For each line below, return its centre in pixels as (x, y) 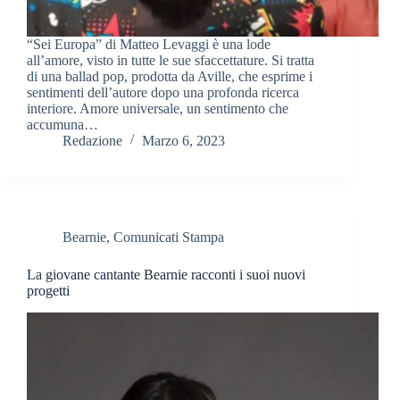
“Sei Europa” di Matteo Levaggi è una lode (149, 45)
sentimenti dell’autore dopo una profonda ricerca (163, 93)
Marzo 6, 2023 (183, 141)
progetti (48, 291)
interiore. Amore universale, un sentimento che (158, 109)
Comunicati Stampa (169, 237)
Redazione (92, 141)
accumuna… (62, 125)
